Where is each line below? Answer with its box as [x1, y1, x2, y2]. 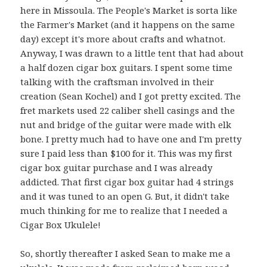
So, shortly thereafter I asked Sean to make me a [20, 247, 231, 260]
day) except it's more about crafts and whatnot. [20, 33, 226, 45]
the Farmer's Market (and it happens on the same [20, 18, 235, 31]
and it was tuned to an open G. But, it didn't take [20, 190, 230, 203]
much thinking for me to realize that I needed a [20, 204, 228, 217]
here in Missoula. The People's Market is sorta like [20, 4, 238, 17]
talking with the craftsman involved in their [20, 76, 215, 88]
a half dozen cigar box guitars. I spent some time [20, 61, 233, 74]
